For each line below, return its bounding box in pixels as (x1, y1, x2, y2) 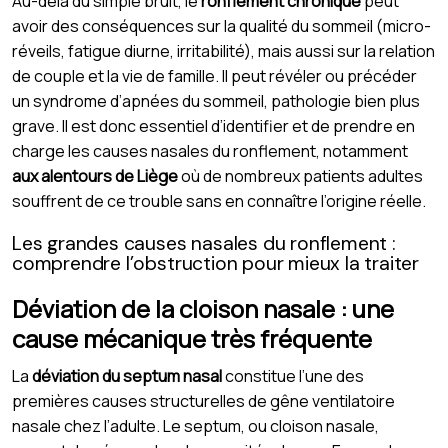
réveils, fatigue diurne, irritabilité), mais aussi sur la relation (12, 39, 435, 62)
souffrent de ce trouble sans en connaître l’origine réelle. (12, 189, 426, 212)
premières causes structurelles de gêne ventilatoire (12, 389, 395, 412)
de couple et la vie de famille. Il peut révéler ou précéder (12, 64, 417, 87)
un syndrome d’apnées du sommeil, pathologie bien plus (12, 89, 420, 112)
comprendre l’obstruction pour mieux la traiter (12, 250, 420, 276)
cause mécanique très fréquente (12, 321, 372, 355)
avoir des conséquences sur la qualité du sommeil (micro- (12, 14, 431, 37)
